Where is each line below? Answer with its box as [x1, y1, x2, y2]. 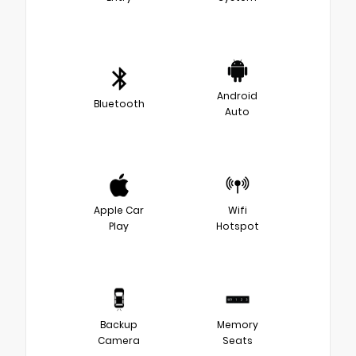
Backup [100, 317, 137, 331]
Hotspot [215, 219, 259, 233]
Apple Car [94, 203, 144, 217]
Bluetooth [93, 96, 145, 110]
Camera [98, 333, 140, 347]
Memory [216, 317, 258, 331]
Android [217, 88, 257, 103]
